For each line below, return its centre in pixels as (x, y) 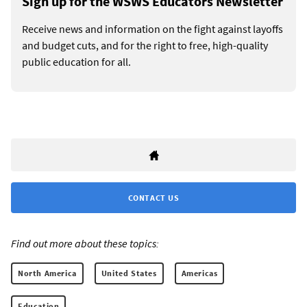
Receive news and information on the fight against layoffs (152, 28)
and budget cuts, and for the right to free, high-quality (145, 45)
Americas (199, 273)
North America (47, 273)
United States (129, 273)
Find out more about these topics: (85, 243)
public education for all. (76, 61)
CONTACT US (153, 197)
